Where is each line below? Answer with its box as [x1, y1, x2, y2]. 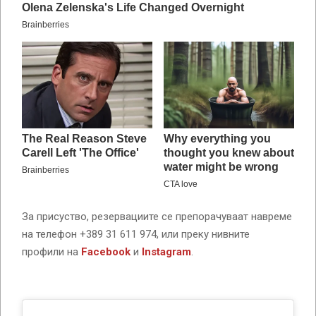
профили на [22, 245, 81, 259]
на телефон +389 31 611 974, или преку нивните [22, 228, 250, 241]
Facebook [81, 245, 130, 259]
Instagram [142, 245, 191, 259]
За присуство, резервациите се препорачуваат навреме [22, 210, 292, 224]
